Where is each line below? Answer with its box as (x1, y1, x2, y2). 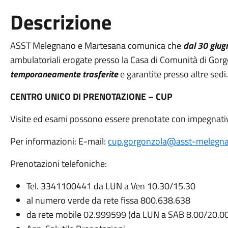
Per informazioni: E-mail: (10, 134, 108, 148)
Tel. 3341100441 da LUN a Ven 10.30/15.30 (26, 179, 195, 193)
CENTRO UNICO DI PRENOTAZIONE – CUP (10, 90, 173, 103)
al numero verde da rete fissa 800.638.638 (26, 193, 190, 207)
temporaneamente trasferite (10, 67, 120, 81)
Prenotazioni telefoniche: (10, 157, 107, 170)
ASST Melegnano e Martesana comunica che (10, 39, 183, 52)
